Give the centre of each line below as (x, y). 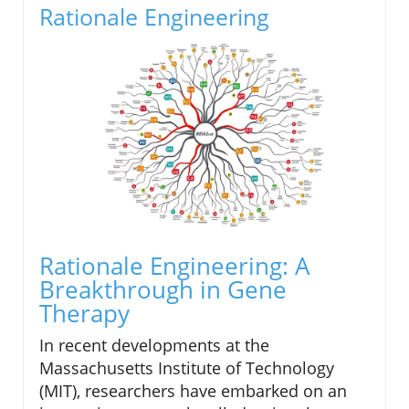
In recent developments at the (154, 346)
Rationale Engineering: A (174, 266)
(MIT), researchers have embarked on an (193, 391)
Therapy (84, 314)
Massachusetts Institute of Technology (187, 368)
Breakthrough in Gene (163, 290)
